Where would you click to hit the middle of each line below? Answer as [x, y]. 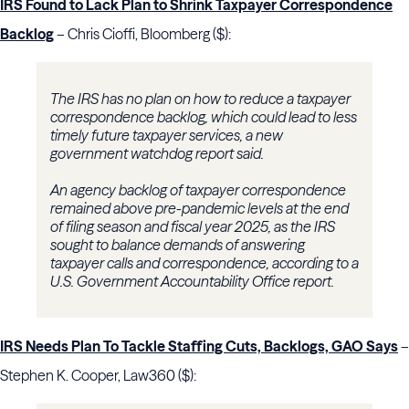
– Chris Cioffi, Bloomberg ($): [142, 34]
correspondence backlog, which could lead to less [204, 117]
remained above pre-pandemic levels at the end [199, 209]
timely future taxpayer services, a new [167, 136]
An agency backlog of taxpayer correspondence [198, 190]
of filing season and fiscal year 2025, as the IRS [193, 227]
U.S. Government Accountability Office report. [192, 282]
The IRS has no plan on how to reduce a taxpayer [200, 99]
